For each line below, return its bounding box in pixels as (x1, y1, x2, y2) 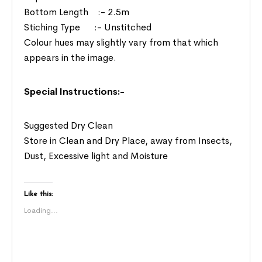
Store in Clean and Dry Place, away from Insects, (24, 134, 233, 147)
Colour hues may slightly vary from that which (24, 36, 219, 49)
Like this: (24, 190, 53, 198)
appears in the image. (24, 51, 117, 64)
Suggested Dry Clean (24, 119, 113, 132)
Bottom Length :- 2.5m (24, 5, 130, 18)
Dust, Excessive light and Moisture (24, 149, 168, 162)
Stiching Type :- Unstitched (24, 20, 152, 33)
